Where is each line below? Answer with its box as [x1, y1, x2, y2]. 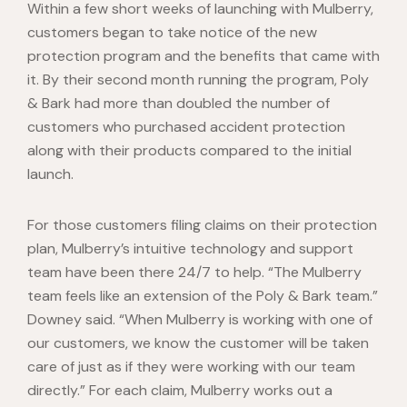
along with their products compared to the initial [27, 141, 352, 161]
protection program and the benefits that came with [27, 46, 380, 66]
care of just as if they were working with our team [27, 357, 355, 377]
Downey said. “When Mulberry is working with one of [27, 310, 372, 330]
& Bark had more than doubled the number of [27, 94, 330, 114]
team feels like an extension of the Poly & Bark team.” [27, 286, 378, 306]
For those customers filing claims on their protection [27, 215, 377, 235]
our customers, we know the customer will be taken [27, 333, 369, 353]
